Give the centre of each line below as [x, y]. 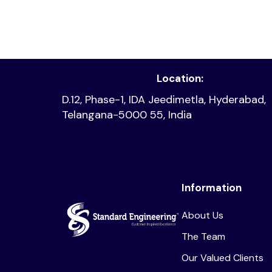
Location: [180, 78]
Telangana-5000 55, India [127, 114]
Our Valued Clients [222, 257]
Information [211, 187]
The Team [203, 236]
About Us [202, 215]
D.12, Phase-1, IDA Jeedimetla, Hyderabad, [164, 99]
